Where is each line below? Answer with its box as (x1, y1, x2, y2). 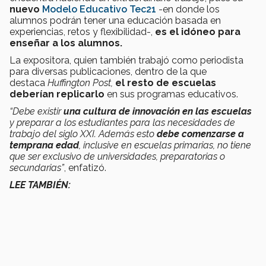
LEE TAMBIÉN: (9, 179, 71, 191)
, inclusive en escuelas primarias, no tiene (79, 140, 251, 151)
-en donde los (159, 4, 220, 15)
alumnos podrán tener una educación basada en (9, 15, 221, 27)
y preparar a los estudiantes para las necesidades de (9, 117, 235, 129)
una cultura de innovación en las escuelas (64, 106, 252, 118)
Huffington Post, (45, 77, 115, 89)
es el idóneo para (155, 26, 240, 38)
